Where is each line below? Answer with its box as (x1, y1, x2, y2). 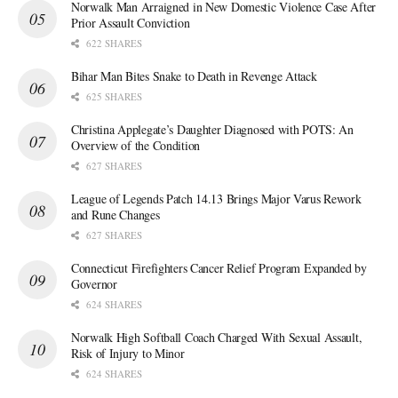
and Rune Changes (71, 205, 160, 223)
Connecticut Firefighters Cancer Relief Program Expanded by (71, 259, 367, 276)
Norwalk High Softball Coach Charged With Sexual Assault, (71, 328, 362, 346)
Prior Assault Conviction (71, 13, 190, 31)
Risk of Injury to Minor (71, 344, 185, 362)
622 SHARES (84, 36, 142, 50)
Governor (71, 275, 117, 292)
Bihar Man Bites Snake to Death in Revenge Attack (71, 67, 317, 84)
